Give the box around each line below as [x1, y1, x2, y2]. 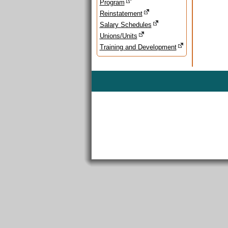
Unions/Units [99, 32, 137, 40]
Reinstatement [99, 10, 142, 17]
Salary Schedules [99, 21, 152, 28]
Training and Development [99, 43, 177, 51]
